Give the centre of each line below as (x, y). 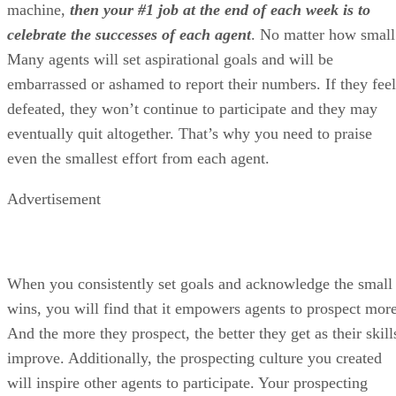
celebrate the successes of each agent (129, 34)
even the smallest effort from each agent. (138, 158)
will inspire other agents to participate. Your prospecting (187, 382)
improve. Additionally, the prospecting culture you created (194, 358)
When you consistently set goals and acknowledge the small (200, 283)
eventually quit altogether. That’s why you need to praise (190, 133)
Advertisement (54, 198)
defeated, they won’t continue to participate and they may (192, 108)
